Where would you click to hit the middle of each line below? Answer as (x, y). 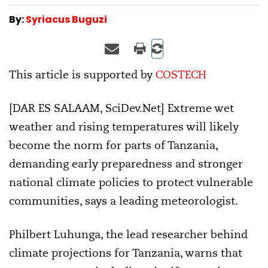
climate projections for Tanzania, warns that (126, 252)
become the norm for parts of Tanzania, (113, 145)
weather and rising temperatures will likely (124, 126)
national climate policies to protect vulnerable (131, 182)
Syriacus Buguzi (66, 19)
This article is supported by (82, 74)
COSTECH (181, 74)
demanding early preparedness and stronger (126, 163)
